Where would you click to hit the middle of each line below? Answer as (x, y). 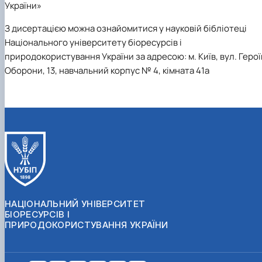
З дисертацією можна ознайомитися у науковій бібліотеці (126, 28)
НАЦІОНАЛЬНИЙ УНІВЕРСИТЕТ (75, 204)
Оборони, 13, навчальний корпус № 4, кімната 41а (107, 70)
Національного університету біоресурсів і (93, 42)
